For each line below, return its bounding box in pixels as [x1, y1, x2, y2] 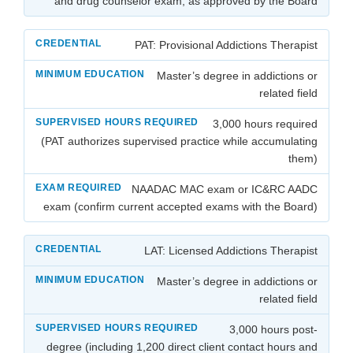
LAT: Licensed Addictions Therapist [144, 243, 318, 257]
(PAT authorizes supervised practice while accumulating [41, 134, 318, 147]
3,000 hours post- [229, 322, 318, 336]
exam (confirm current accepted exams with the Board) [43, 199, 318, 213]
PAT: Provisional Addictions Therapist [135, 38, 318, 51]
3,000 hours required [213, 117, 318, 130]
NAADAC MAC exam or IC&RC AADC [132, 182, 318, 195]
